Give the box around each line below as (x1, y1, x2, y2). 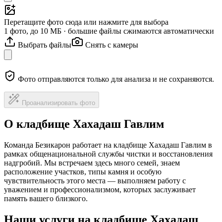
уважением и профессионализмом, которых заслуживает (4, 185, 196, 194)
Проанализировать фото (22, 99, 95, 107)
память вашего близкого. (4, 194, 88, 203)
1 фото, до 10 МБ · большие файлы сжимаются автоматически (4, 26, 214, 35)
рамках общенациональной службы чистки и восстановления (4, 150, 213, 159)
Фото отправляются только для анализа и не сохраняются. (18, 74, 214, 83)
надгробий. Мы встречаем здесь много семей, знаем (4, 159, 180, 167)
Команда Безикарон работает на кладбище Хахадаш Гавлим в (4, 141, 212, 150)
